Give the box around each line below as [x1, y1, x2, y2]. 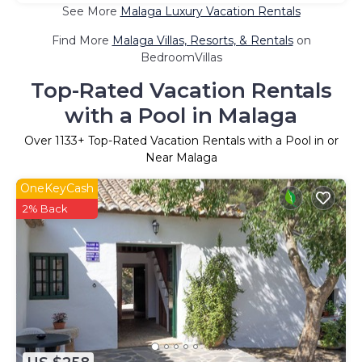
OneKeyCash [20, 181, 94, 196]
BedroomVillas [140, 50, 222, 65]
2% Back [23, 202, 68, 216]
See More [61, 4, 120, 19]
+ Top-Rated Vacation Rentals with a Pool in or [77, 133, 339, 149]
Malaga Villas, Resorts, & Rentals [112, 33, 293, 48]
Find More [51, 33, 112, 48]
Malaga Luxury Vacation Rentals [120, 4, 301, 19]
